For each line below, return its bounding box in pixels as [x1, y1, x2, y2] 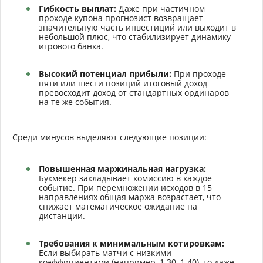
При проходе [171, 68, 226, 79]
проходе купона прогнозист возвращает [39, 12, 203, 23]
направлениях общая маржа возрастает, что [39, 191, 221, 203]
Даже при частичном [116, 2, 205, 14]
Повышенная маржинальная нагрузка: [39, 163, 206, 174]
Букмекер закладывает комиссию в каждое [39, 172, 212, 184]
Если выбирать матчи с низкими [39, 247, 171, 258]
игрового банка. [39, 40, 103, 52]
